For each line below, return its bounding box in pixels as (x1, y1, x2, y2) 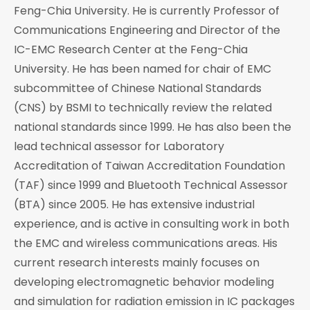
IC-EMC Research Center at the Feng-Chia (14, 41, 248, 57)
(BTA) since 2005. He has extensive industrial (14, 196, 255, 212)
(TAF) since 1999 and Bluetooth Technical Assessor (14, 176, 288, 193)
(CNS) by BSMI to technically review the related (14, 99, 272, 116)
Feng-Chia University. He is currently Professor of (14, 2, 280, 19)
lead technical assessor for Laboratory (14, 138, 224, 154)
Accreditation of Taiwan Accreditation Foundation (14, 157, 285, 174)
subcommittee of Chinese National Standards (14, 80, 262, 96)
